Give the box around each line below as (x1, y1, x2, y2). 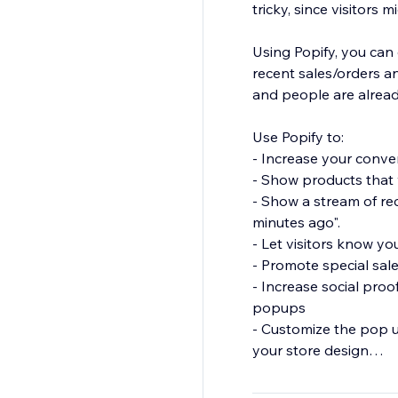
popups (251, 298, 306, 317)
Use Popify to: (251, 128, 344, 147)
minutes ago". (251, 213, 340, 232)
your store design (251, 341, 369, 360)
